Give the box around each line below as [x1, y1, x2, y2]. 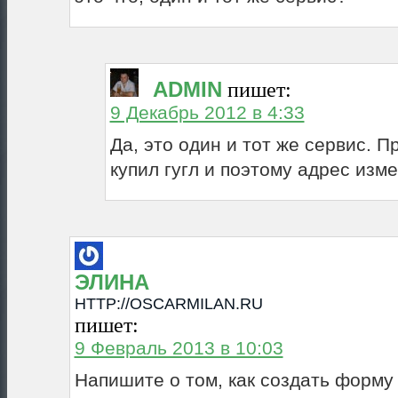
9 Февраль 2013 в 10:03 [74, 337, 283, 358]
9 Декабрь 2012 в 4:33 [109, 101, 305, 123]
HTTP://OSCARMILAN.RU [74, 294, 263, 313]
